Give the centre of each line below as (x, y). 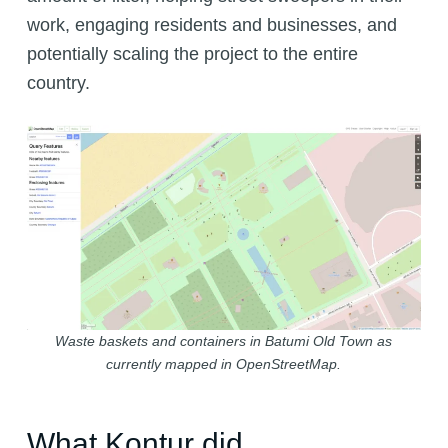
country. (58, 83)
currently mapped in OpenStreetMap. (224, 363)
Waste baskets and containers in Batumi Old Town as (224, 340)
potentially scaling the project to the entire (192, 54)
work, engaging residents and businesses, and (211, 25)
